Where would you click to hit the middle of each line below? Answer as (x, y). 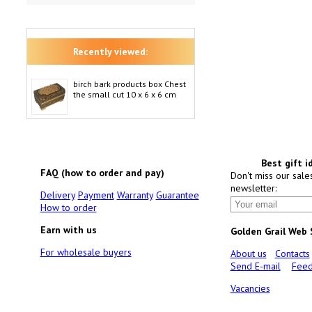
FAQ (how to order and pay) (102, 173)
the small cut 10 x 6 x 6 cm (124, 94)
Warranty (135, 195)
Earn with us (68, 230)
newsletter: (253, 188)
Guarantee (177, 195)
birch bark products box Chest (129, 84)
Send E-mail (255, 266)
